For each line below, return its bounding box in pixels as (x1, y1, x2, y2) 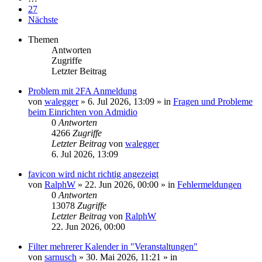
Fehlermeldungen (177, 180, 242, 189)
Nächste (28, 15, 58, 25)
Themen (28, 35, 58, 44)
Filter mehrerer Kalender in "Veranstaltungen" (28, 242, 198, 251)
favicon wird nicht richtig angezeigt (28, 169, 158, 179)
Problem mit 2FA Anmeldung (28, 86, 137, 96)
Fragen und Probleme (173, 96, 253, 106)
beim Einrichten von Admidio (28, 107, 137, 117)
